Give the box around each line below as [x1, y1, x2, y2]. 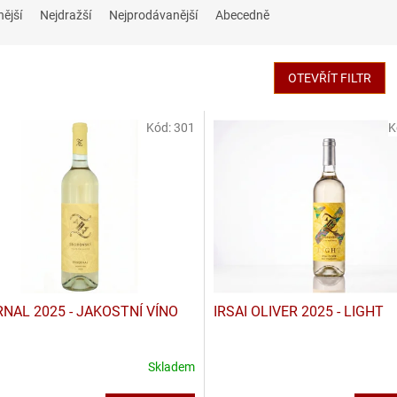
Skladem [147, 360, 195, 375]
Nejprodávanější [109, 8, 198, 23]
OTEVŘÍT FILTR [287, 71, 371, 86]
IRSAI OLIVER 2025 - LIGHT [213, 302, 384, 320]
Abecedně [215, 8, 269, 23]
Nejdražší [40, 8, 91, 23]
